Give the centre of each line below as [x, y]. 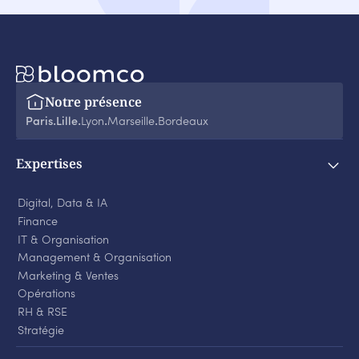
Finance [37, 223]
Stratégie [40, 331]
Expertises [49, 164]
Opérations [46, 295]
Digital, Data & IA [62, 204]
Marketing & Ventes [68, 276]
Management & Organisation [94, 259]
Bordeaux [183, 123]
